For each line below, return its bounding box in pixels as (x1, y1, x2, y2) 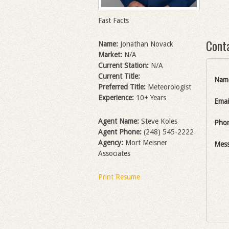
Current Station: (98, 61, 149, 70)
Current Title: (98, 72, 140, 81)
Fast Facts (98, 16, 129, 25)
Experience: (98, 94, 136, 102)
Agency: (98, 139, 123, 147)
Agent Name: (98, 117, 139, 126)
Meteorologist (148, 83, 191, 91)
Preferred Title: (98, 83, 148, 91)
